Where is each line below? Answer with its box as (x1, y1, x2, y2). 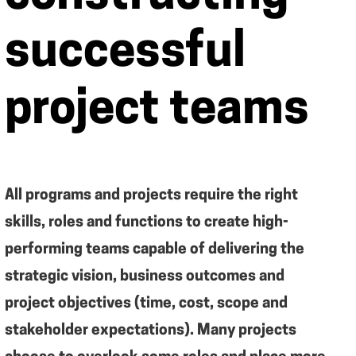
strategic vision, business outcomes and (5, 269, 284, 284)
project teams (5, 87, 309, 135)
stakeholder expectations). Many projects (5, 323, 296, 339)
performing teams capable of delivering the (5, 242, 304, 257)
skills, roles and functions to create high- (5, 215, 288, 230)
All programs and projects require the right (5, 188, 298, 203)
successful (5, 30, 246, 78)
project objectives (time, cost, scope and (5, 296, 288, 311)
